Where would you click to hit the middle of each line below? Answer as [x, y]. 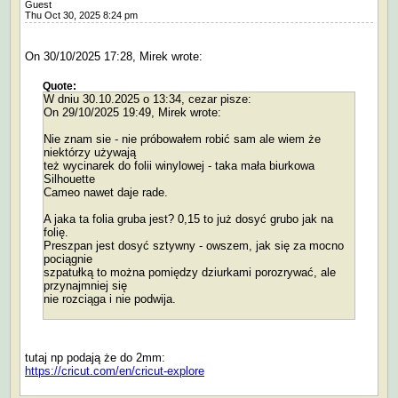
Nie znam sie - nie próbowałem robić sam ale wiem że [182, 139]
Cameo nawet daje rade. [106, 193]
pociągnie [68, 259]
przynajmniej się [85, 286]
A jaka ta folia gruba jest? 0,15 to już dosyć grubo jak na [188, 219]
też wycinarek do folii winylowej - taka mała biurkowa [181, 166]
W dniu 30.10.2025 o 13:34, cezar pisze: [147, 99]
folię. [56, 233]
